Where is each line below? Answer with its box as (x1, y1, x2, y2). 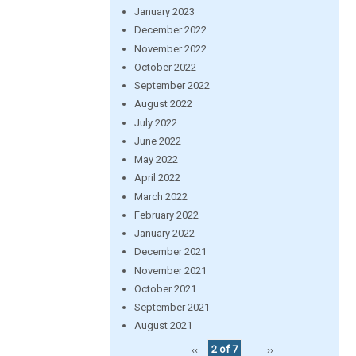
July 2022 (133, 116, 177, 129)
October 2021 (133, 282, 196, 295)
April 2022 (133, 172, 180, 184)
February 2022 (133, 208, 199, 221)
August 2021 (133, 319, 192, 332)
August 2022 (133, 98, 192, 110)
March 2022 (133, 190, 188, 203)
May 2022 (133, 153, 178, 165)
